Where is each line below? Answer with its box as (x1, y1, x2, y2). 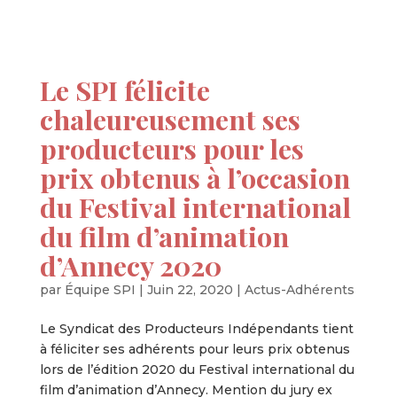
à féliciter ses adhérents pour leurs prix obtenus (39, 340, 350, 357)
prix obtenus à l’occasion (39, 159, 350, 196)
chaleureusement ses (39, 100, 300, 137)
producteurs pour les (39, 129, 304, 167)
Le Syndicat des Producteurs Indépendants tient (39, 320, 354, 337)
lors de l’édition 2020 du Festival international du (39, 361, 354, 378)
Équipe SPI (64, 281, 136, 298)
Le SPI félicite (39, 71, 210, 108)
